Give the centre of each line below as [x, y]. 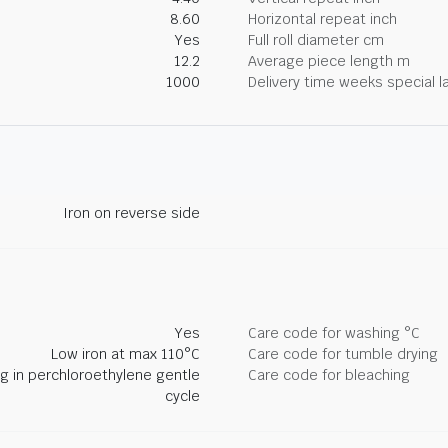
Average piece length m [329, 60]
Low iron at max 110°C [125, 353]
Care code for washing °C [334, 332]
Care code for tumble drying [343, 353]
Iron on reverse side [131, 212]
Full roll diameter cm [316, 39]
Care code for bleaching [329, 374]
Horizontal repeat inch [322, 18]
